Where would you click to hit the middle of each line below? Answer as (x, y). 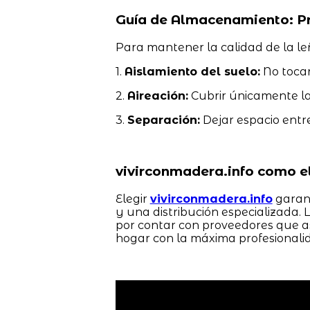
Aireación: (157, 95)
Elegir (133, 199)
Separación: (163, 120)
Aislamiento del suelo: (192, 71)
